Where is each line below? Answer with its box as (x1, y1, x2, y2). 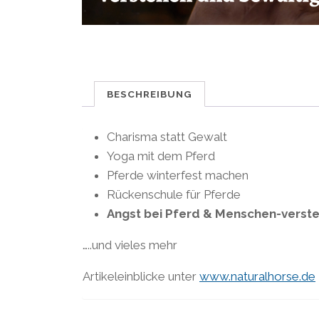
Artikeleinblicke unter (82, 268, 199, 283)
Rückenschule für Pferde (106, 187, 241, 202)
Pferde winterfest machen (106, 167, 249, 182)
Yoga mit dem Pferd (106, 148, 215, 163)
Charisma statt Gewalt (106, 129, 227, 144)
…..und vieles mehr (82, 237, 177, 252)
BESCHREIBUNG (106, 88, 192, 100)
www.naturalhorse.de (199, 268, 315, 283)
